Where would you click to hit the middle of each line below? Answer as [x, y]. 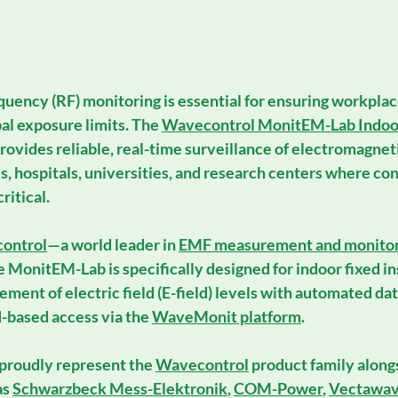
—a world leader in [113, 244]
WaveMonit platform [227, 316]
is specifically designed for [201, 268]
